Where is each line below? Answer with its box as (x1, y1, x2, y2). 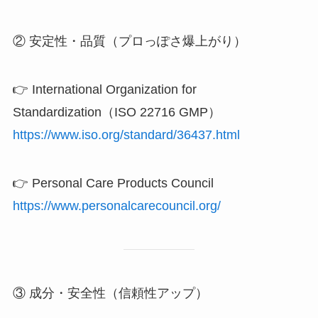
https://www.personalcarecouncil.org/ (12, 199, 221, 214)
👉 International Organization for (12, 82, 197, 97)
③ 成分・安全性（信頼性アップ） (12, 285, 208, 300)
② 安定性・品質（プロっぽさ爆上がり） (12, 34, 246, 49)
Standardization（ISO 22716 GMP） (12, 105, 221, 120)
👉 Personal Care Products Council (12, 176, 214, 191)
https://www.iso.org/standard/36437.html (12, 128, 240, 143)
